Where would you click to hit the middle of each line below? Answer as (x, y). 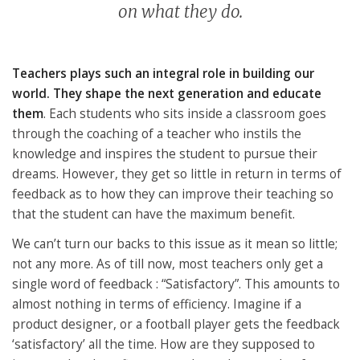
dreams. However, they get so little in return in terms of (177, 174)
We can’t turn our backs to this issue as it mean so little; (175, 244)
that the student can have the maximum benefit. (153, 215)
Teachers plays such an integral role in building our (163, 74)
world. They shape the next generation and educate (167, 94)
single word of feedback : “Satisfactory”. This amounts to (176, 284)
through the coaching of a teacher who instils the (157, 134)
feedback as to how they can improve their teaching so (173, 194)
